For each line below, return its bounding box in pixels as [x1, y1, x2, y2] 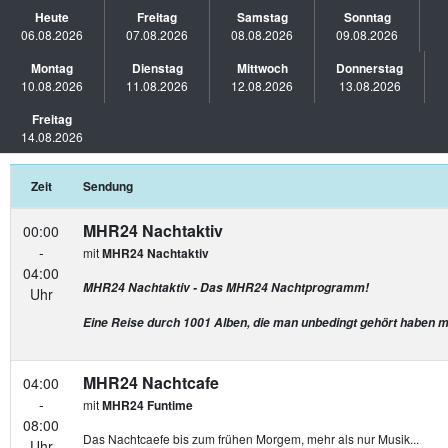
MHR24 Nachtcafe [83, 371, 219, 394]
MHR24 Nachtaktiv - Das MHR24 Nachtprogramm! [83, 279, 369, 296]
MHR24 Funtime [102, 396, 193, 414]
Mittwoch [236, 59, 288, 77]
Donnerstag [336, 59, 403, 77]
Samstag [236, 8, 288, 26]
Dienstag [131, 59, 183, 77]
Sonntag [343, 8, 391, 26]
